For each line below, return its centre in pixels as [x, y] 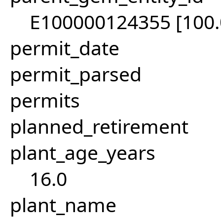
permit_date [65, 48]
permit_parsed [76, 74]
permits [45, 100]
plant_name [63, 205]
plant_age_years [83, 152]
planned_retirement [99, 126]
